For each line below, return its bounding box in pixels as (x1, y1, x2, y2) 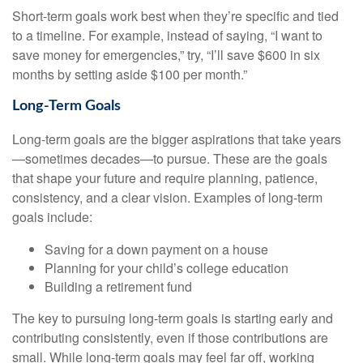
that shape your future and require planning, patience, (12, 169, 318, 188)
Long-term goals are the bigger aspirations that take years (12, 130, 341, 149)
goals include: (12, 207, 92, 227)
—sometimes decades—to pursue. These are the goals (12, 149, 327, 169)
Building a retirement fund (45, 277, 192, 297)
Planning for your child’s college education (45, 258, 288, 278)
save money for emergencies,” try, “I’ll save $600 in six (12, 45, 320, 64)
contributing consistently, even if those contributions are (12, 328, 328, 348)
